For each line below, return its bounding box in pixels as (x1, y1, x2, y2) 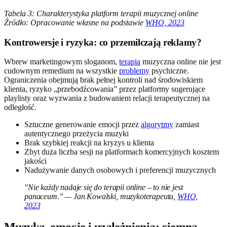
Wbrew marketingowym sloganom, (4, 57, 119, 66)
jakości (24, 157, 47, 166)
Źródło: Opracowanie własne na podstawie (4, 18, 145, 27)
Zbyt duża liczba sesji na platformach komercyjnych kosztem (24, 147, 219, 157)
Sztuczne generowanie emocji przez (24, 120, 141, 129)
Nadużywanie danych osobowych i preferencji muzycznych (24, 166, 216, 175)
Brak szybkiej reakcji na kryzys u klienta (24, 138, 154, 147)
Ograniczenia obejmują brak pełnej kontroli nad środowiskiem (4, 75, 203, 85)
